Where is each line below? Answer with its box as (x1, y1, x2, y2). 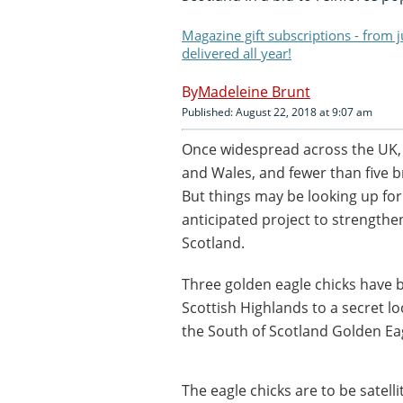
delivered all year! (182, 43, 291, 62)
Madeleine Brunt (198, 81, 310, 102)
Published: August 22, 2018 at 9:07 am (182, 103, 372, 120)
